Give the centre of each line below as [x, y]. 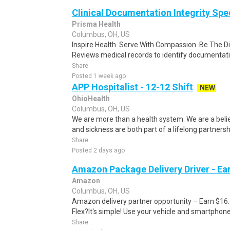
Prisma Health [96, 24]
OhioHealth [91, 99]
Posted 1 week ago [99, 76]
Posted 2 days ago [98, 150]
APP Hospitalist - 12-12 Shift [132, 87]
